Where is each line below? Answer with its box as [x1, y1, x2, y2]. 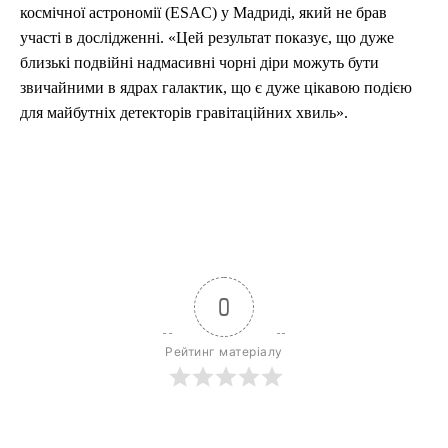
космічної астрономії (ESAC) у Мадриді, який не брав [20, 4, 387, 22]
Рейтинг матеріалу [165, 344, 283, 360]
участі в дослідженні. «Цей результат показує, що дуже [20, 29, 394, 47]
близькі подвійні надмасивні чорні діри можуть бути [20, 54, 379, 72]
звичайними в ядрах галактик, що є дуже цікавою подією [20, 79, 412, 97]
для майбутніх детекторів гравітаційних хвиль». [20, 104, 348, 122]
